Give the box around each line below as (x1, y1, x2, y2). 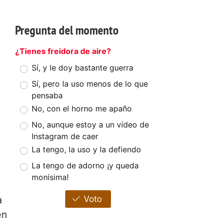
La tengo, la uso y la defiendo (32, 145, 141, 155)
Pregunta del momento (15, 22, 119, 38)
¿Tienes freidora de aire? (15, 46, 111, 56)
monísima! (32, 172, 69, 182)
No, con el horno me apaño (32, 104, 132, 114)
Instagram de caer (32, 131, 98, 142)
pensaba (32, 91, 63, 101)
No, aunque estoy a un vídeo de (32, 120, 149, 130)
